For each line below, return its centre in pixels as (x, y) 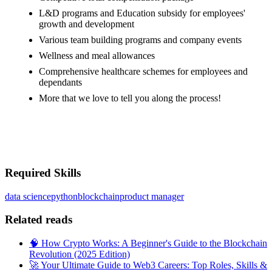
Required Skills (43, 172)
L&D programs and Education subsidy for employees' (142, 13)
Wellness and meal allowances (97, 56)
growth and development (87, 24)
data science (28, 196)
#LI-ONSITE (31, 147)
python (64, 196)
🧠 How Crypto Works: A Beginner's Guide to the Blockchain (148, 243)
